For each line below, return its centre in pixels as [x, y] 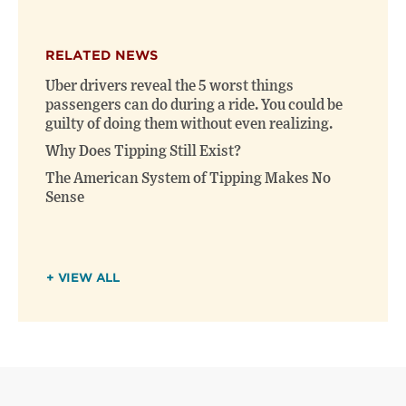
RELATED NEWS [101, 56]
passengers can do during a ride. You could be [194, 106]
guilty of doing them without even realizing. [189, 125]
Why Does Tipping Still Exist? [143, 152]
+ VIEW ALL [83, 278]
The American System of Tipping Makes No [188, 179]
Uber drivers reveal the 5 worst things [169, 87]
